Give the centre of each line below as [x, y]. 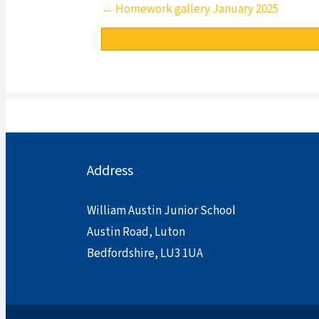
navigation [148, 42]
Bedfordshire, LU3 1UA [145, 253]
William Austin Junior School [161, 210]
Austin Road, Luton [136, 232]
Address [110, 171]
